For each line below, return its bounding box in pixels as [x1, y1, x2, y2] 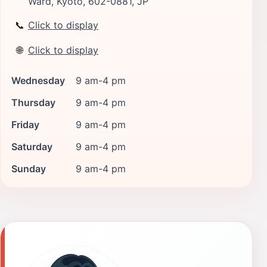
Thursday [11, 96, 55, 108]
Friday [11, 118, 39, 131]
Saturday [11, 140, 52, 153]
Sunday [11, 162, 46, 175]
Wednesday [11, 74, 65, 86]
